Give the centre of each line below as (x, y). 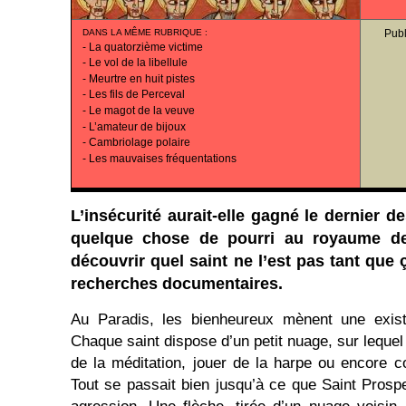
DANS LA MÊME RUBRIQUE (142, 32)
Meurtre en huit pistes (142, 78)
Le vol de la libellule (138, 63)
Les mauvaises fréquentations (163, 158)
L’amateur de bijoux (137, 126)
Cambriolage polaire (140, 143)
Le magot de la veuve (142, 110)
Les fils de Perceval (137, 95)
